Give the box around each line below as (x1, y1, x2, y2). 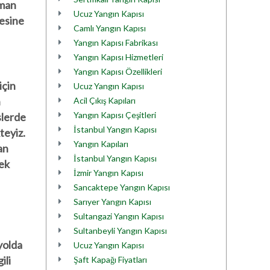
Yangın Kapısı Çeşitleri (74, 110, 156, 120)
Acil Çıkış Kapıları (74, 95, 136, 105)
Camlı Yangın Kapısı (74, 23, 146, 33)
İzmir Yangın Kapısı (74, 168, 143, 178)
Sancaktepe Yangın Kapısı (74, 182, 170, 192)
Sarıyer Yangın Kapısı (74, 196, 151, 207)
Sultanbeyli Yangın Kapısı (74, 225, 167, 236)
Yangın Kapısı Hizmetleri (74, 52, 163, 62)
